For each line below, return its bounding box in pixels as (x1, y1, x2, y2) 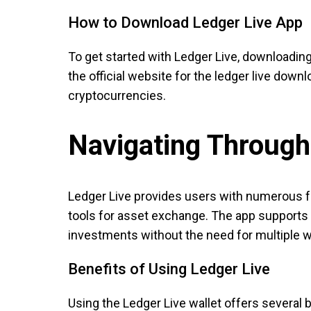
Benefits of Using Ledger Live (68, 260, 270, 278)
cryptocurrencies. (68, 88, 166, 103)
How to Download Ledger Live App (68, 14, 303, 32)
